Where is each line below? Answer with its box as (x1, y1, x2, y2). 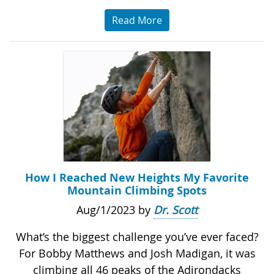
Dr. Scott (154, 202, 198, 218)
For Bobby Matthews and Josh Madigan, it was (18, 246, 256, 261)
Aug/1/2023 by (76, 202, 154, 218)
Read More (112, 13, 162, 28)
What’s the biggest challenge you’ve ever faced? (15, 229, 259, 245)
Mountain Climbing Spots (67, 183, 207, 199)
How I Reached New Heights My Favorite (25, 170, 249, 186)
